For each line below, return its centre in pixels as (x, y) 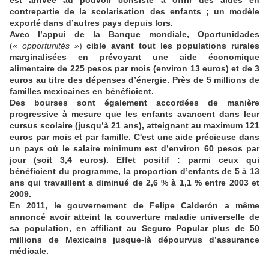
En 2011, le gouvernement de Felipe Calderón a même (134, 206)
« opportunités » (46, 46)
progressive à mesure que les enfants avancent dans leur (134, 114)
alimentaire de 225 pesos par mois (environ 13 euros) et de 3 (134, 69)
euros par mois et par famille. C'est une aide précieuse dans (134, 137)
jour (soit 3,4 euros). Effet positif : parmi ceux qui (134, 160)
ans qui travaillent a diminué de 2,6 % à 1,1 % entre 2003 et (134, 183)
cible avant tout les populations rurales (173, 46)
